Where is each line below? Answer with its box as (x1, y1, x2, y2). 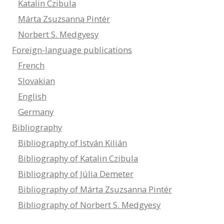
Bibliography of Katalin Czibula (18, 152, 138, 164)
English (18, 90, 46, 102)
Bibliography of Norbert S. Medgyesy (18, 199, 160, 211)
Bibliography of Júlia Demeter (18, 168, 133, 180)
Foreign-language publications (12, 44, 132, 56)
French (18, 59, 44, 71)
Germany (18, 106, 53, 118)
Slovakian (18, 75, 55, 87)
